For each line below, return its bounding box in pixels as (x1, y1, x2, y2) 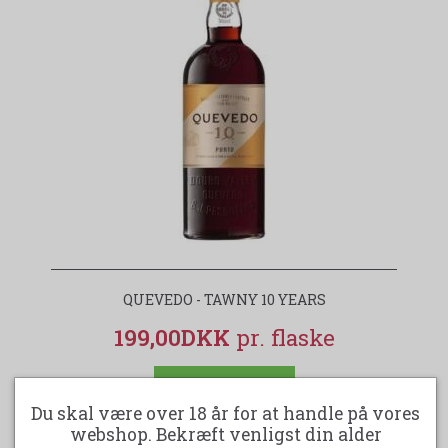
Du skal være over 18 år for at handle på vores (31, 401, 420, 425)
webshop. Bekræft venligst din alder (69, 422, 382, 446)
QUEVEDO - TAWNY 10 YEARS (122, 289, 326, 309)
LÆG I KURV (173, 374, 275, 395)
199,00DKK (113, 322, 236, 352)
